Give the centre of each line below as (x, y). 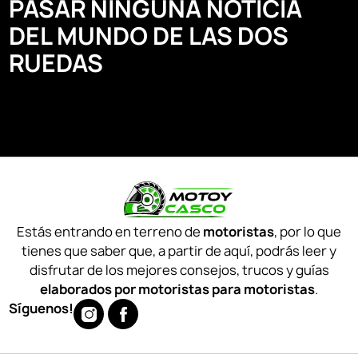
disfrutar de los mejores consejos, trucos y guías (179, 270)
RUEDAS (56, 64)
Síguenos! (42, 309)
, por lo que (308, 232)
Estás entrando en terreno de (110, 232)
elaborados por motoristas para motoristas (177, 290)
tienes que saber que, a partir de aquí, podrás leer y (179, 251)
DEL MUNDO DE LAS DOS (149, 36)
